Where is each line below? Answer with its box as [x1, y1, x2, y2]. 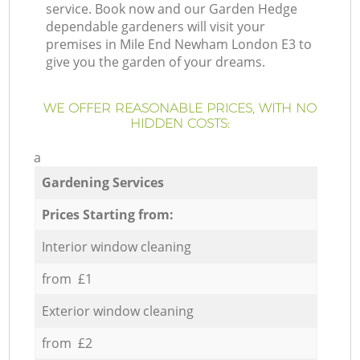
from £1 [41, 269, 92, 288]
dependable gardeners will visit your [46, 18, 266, 36]
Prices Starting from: [41, 205, 174, 223]
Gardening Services [41, 173, 164, 191]
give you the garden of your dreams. [46, 53, 266, 72]
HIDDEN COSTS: [130, 116, 230, 132]
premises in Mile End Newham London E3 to [46, 35, 313, 54]
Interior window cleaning [41, 237, 191, 256]
